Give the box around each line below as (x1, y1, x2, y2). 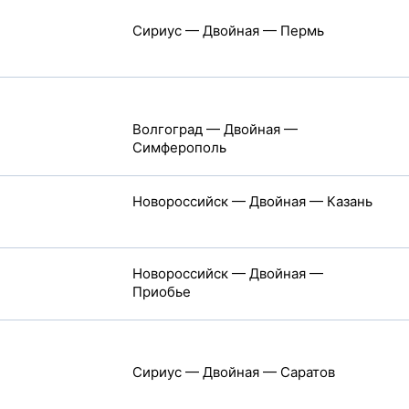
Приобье (131, 283, 191, 300)
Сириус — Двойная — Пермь (131, 22, 324, 39)
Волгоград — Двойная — (131, 121, 298, 138)
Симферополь (131, 139, 226, 156)
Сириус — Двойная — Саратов (131, 363, 335, 381)
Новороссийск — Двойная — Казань (131, 193, 372, 210)
